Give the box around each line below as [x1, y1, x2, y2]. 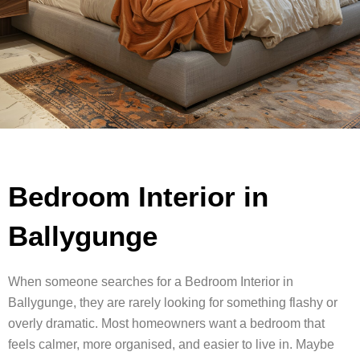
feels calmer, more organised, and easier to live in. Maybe [8, 337, 334, 352]
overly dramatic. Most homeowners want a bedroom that [8, 317, 325, 331]
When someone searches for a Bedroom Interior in [8, 275, 293, 289]
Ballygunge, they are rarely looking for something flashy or [8, 296, 337, 310]
